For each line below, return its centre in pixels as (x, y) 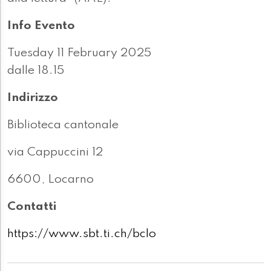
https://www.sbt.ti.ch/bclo (82, 234)
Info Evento (41, 26)
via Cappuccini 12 (55, 153)
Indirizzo (33, 98)
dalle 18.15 (36, 71)
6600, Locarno (51, 180)
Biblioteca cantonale (63, 126)
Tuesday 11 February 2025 (79, 54)
